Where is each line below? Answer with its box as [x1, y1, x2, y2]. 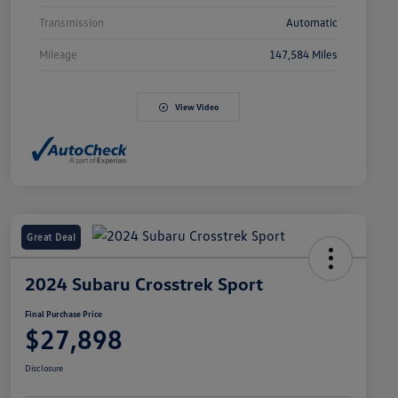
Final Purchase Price [25, 307, 102, 319]
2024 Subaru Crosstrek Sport [25, 272, 263, 294]
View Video [174, 101, 219, 113]
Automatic [286, 15, 338, 30]
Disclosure [25, 362, 63, 373]
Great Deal [27, 230, 76, 243]
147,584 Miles [269, 47, 338, 62]
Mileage [39, 47, 77, 62]
